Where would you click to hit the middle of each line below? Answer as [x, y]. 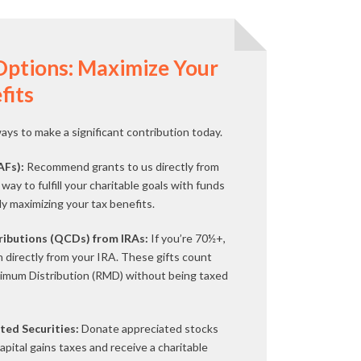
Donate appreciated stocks [149, 328]
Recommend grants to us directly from [122, 166]
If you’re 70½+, [187, 238]
